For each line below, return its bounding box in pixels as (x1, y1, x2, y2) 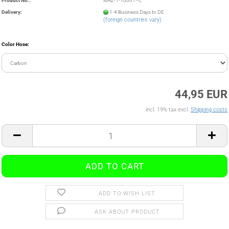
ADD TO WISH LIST (99, 190, 156, 197)
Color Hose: (2, 41, 29, 47)
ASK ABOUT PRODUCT (94, 209, 160, 215)
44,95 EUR (175, 88, 227, 101)
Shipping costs (191, 106, 227, 113)
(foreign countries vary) (103, 16, 162, 23)
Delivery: (2, 9, 22, 15)
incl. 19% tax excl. (146, 106, 191, 113)
